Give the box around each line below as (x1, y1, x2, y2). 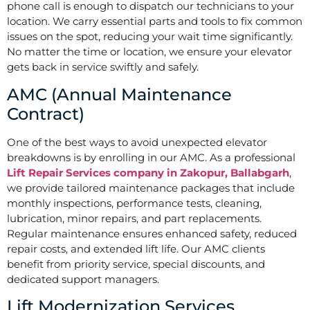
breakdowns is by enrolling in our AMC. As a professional (7, 150, 295, 164)
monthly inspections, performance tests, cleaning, (7, 196, 262, 210)
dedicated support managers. (7, 272, 159, 286)
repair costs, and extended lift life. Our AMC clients (7, 241, 265, 255)
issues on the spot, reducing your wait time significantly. (7, 30, 293, 44)
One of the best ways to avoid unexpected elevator (7, 135, 267, 149)
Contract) (7, 103, 84, 124)
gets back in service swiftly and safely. (7, 60, 199, 74)
